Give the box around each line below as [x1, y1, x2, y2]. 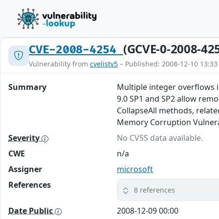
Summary [8, 82, 46, 92]
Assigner [8, 164, 42, 175]
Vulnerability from [29, 59, 90, 68]
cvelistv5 [90, 59, 118, 68]
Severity [8, 132, 42, 143]
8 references [134, 185, 175, 195]
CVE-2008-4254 [29, 43, 123, 57]
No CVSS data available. [117, 132, 203, 143]
